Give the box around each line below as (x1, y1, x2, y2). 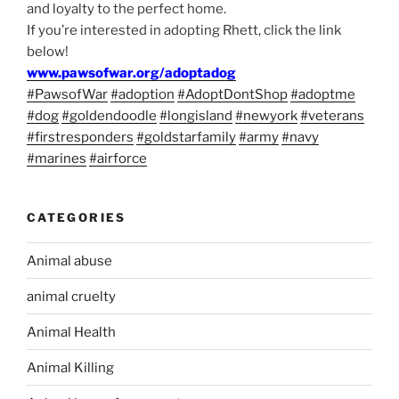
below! (27, 43, 69, 60)
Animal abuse (27, 252, 112, 269)
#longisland (159, 107, 232, 124)
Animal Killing (27, 359, 114, 376)
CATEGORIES (27, 209, 126, 224)
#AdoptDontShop (177, 85, 288, 102)
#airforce (89, 150, 147, 167)
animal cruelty (27, 288, 116, 305)
